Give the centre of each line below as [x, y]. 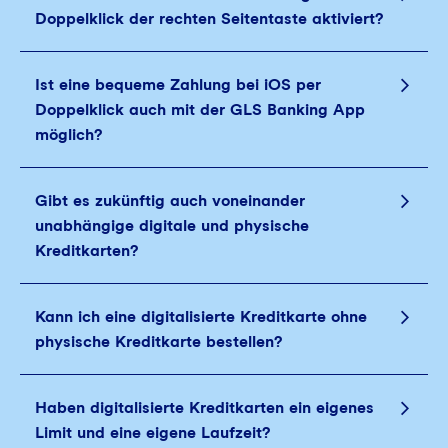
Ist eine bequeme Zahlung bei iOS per [178, 84]
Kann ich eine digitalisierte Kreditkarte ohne [201, 316]
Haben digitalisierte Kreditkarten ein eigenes [204, 407]
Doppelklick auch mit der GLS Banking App [200, 109]
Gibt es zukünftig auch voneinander [170, 200]
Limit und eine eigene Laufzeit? [152, 432]
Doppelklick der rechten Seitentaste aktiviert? [209, 18]
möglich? [68, 134]
